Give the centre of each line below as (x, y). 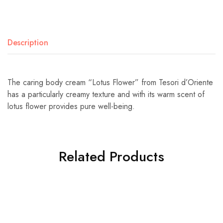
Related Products (111, 156)
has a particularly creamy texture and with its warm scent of (106, 94)
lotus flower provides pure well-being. (71, 106)
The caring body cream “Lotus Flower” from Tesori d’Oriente (110, 82)
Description (28, 42)
